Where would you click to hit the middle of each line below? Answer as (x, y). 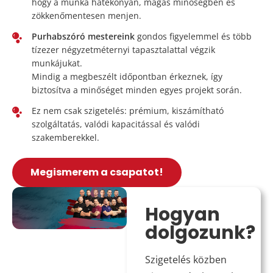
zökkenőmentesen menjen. (87, 15)
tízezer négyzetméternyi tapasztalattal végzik (123, 49)
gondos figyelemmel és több (193, 36)
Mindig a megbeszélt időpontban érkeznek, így (127, 76)
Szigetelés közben (186, 259)
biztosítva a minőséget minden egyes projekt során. (137, 90)
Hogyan (182, 214)
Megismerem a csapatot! (97, 172)
